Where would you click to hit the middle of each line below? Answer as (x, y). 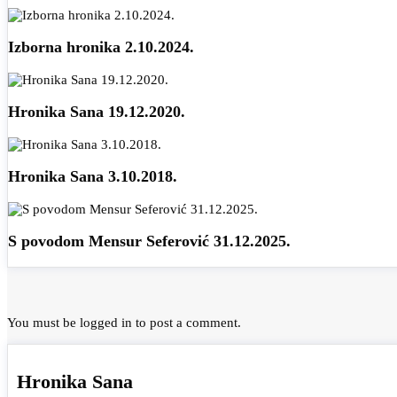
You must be (43, 323)
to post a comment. (187, 323)
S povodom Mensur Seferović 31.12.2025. (149, 241)
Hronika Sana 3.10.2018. (93, 177)
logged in (106, 323)
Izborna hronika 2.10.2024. (101, 47)
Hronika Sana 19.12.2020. (97, 112)
